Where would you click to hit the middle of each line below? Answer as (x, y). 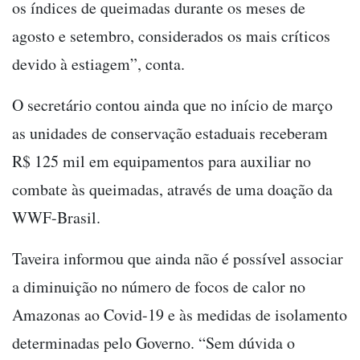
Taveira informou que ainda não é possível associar (178, 258)
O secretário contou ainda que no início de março (172, 104)
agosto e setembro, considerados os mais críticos (171, 35)
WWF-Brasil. (56, 217)
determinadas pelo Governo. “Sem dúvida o (153, 342)
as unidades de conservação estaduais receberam (170, 133)
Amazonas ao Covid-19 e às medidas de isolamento (180, 314)
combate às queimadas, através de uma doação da (172, 189)
